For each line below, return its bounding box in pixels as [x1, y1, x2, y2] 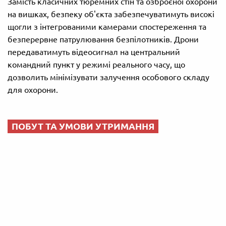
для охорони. [8, 85, 58, 95]
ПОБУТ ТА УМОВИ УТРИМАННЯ [12, 121, 154, 132]
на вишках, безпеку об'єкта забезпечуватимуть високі [8, 10, 214, 19]
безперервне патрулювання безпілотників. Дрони [8, 35, 199, 44]
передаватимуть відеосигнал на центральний [8, 47, 180, 57]
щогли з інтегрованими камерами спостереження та [8, 22, 206, 32]
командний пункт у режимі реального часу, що [8, 60, 185, 70]
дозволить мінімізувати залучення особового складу [8, 73, 209, 82]
